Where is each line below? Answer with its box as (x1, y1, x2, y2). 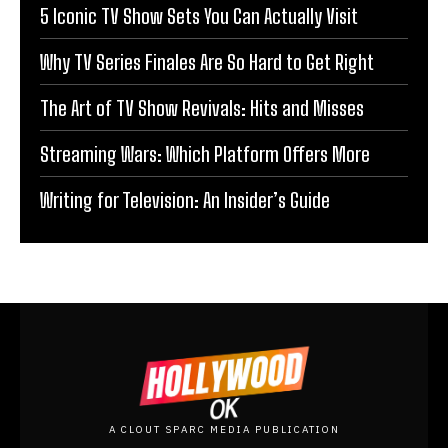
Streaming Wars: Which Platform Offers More (40, 142, 370, 167)
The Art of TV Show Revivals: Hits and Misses (40, 96, 364, 121)
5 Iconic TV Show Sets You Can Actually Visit (40, 4, 358, 29)
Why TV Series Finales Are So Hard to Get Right (40, 50, 374, 75)
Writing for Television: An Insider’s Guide (40, 188, 330, 213)
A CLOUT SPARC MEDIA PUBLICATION (108, 422, 340, 436)
